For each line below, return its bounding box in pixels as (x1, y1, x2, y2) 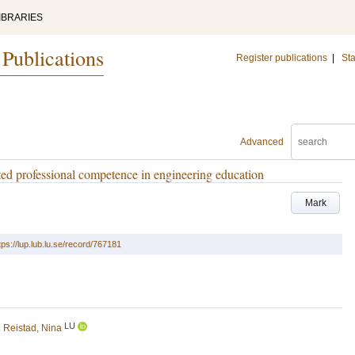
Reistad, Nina (3, 323, 62, 334)
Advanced (240, 136, 284, 147)
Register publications (236, 52, 327, 63)
